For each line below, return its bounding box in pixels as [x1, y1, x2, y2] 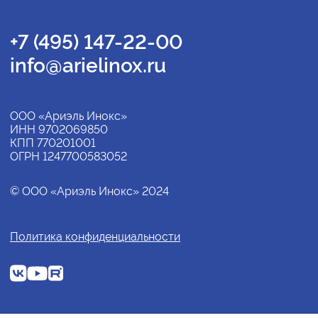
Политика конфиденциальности [10, 230, 180, 244]
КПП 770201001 [10, 136, 96, 150]
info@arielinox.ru [10, 54, 166, 78]
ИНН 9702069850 [10, 123, 108, 137]
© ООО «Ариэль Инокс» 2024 [10, 185, 169, 199]
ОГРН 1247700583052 [10, 150, 127, 164]
